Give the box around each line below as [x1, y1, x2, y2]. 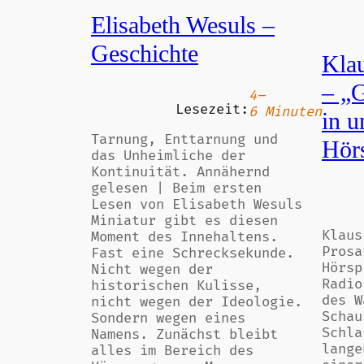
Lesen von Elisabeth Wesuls [91, 197, 302, 213]
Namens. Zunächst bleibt [91, 327, 278, 343]
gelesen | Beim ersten [91, 180, 262, 197]
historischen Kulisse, [91, 278, 262, 294]
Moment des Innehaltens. [91, 229, 278, 245]
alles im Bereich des [91, 343, 253, 359]
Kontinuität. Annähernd [91, 164, 270, 180]
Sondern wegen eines [91, 310, 245, 327]
